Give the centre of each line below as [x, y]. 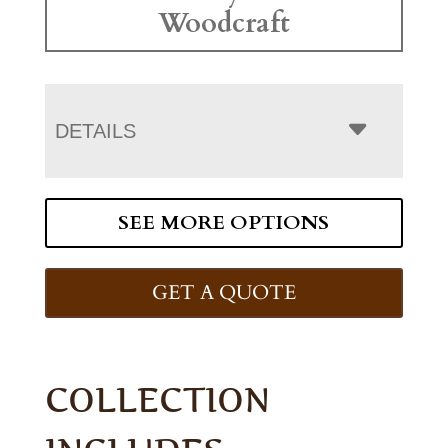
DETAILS [95, 131]
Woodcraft [223, 24]
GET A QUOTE [223, 293]
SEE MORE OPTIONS [224, 223]
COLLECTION [157, 400]
